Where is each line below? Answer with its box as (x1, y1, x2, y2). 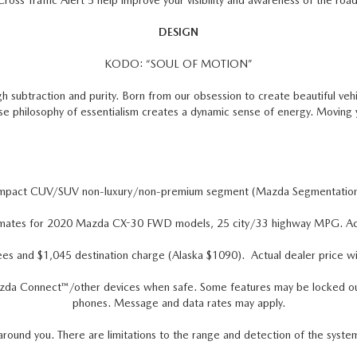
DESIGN (159, 25, 198, 38)
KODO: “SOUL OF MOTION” (104, 57, 253, 70)
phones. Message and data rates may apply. (72, 296, 285, 309)
